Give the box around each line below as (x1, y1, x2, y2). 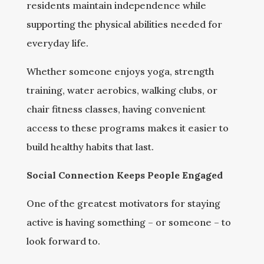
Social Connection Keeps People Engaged (26, 169, 223, 181)
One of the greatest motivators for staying (26, 197, 220, 209)
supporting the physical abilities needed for (26, 18, 222, 30)
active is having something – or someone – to (26, 216, 231, 228)
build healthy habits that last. (26, 141, 154, 153)
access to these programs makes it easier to (26, 122, 229, 134)
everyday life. (26, 37, 88, 49)
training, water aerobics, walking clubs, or (26, 84, 217, 96)
